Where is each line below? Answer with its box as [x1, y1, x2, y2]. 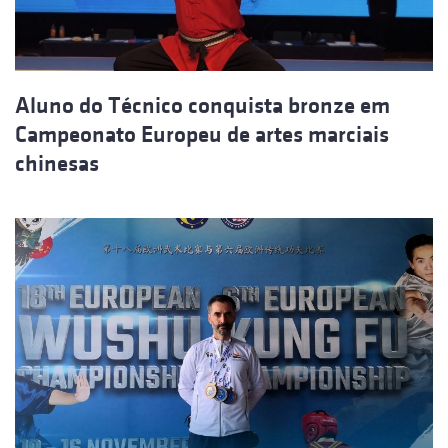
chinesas [15, 151, 99, 177]
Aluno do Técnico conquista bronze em [15, 93, 390, 119]
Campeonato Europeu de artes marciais [15, 122, 389, 148]
